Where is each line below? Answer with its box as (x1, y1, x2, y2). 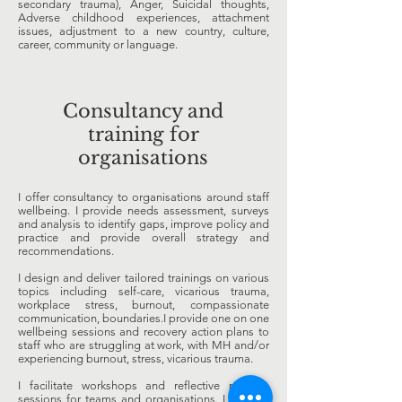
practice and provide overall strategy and (18, 231, 269, 244)
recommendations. (18, 244, 114, 258)
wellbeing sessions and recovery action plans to (18, 325, 269, 338)
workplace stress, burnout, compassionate (18, 298, 269, 311)
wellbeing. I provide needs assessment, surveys (18, 204, 269, 217)
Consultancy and (63, 100, 223, 123)
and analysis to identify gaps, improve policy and (18, 217, 269, 231)
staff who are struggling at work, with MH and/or (18, 338, 269, 352)
